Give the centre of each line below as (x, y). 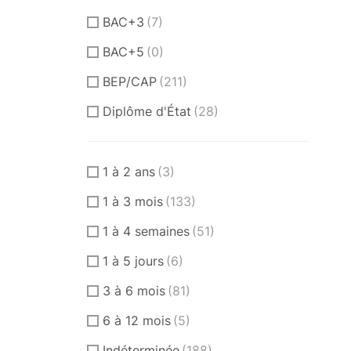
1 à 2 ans (129, 171)
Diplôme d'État (147, 111)
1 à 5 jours (133, 261)
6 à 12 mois (137, 320)
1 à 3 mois (133, 201)
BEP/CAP (130, 81)
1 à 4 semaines (146, 231)
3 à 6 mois (134, 290)
